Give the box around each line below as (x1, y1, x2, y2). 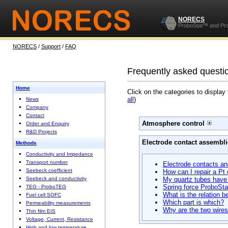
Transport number (26, 159, 68, 165)
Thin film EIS (26, 208, 55, 214)
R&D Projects (26, 129, 57, 134)
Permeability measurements (26, 200, 91, 206)
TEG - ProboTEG (26, 184, 66, 189)
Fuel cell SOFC (26, 192, 61, 197)
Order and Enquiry (26, 121, 69, 126)
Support (41, 43, 61, 49)
